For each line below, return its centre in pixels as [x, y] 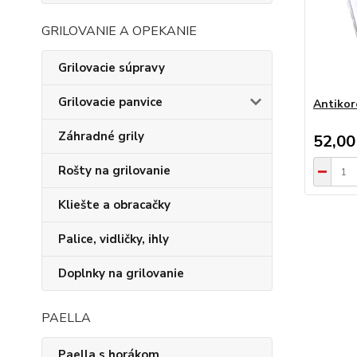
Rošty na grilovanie [114, 171]
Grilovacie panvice [110, 102]
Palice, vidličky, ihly [114, 239]
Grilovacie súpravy [112, 68]
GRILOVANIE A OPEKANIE [119, 31]
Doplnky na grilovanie [121, 273]
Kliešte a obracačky [114, 205]
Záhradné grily [101, 136]
